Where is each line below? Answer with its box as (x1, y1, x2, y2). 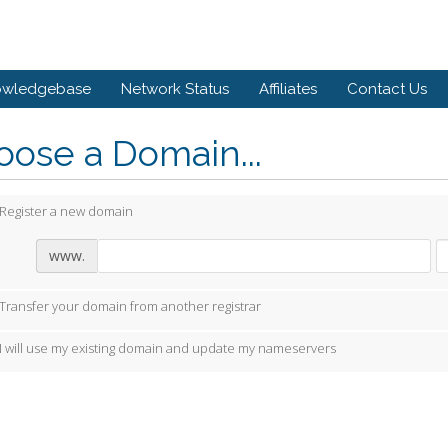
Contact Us (347, 80, 427, 98)
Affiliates (259, 80, 317, 98)
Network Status (121, 80, 229, 98)
